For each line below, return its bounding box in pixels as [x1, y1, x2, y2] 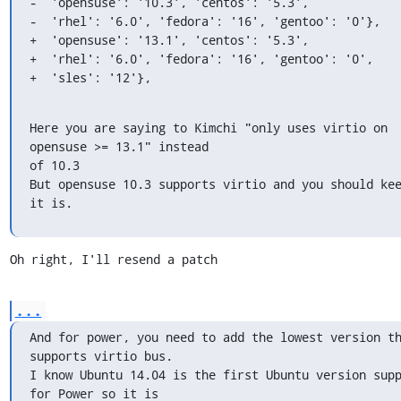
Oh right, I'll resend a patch [9, 250, 218, 268]
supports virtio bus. [29, 346, 173, 364]
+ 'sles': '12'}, [29, 68, 151, 86]
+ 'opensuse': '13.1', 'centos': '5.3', [29, 30, 309, 48]
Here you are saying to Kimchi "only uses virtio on [29, 118, 388, 136]
